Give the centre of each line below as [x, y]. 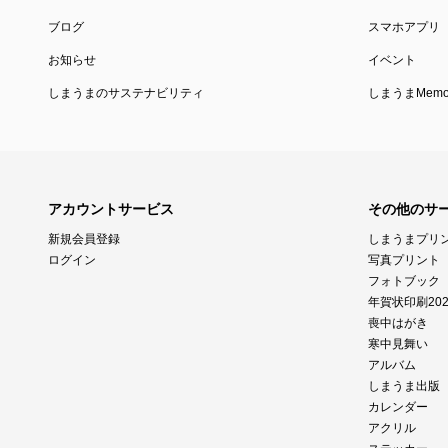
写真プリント [404, 260]
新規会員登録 [84, 239]
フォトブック [404, 281]
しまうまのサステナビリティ [126, 93]
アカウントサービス [111, 209]
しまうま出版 [404, 386]
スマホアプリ [404, 27]
